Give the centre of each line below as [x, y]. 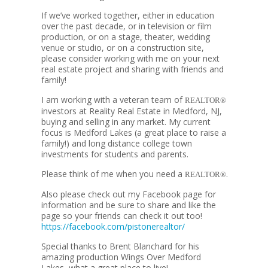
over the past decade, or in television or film [127, 26]
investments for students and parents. [115, 154]
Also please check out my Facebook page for [129, 194]
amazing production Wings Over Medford [121, 257]
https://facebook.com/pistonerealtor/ [113, 226]
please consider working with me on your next [130, 58]
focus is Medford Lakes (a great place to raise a [134, 133]
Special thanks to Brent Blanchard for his [120, 246]
